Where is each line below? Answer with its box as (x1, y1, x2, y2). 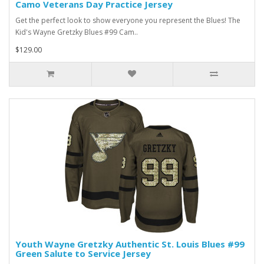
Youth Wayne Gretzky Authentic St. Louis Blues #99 (15, 238, 245, 250)
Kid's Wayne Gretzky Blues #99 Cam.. (15, 27, 138, 37)
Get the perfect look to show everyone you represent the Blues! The (15, 15, 240, 25)
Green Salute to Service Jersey (15, 247, 151, 259)
